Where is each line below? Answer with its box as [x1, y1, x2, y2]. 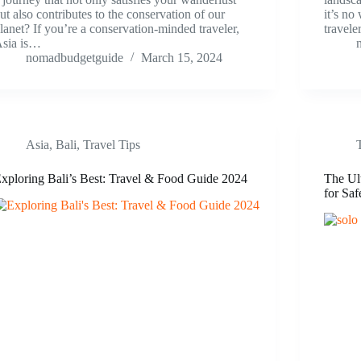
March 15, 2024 [141, 51, 222, 65]
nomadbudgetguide [26, 51, 123, 65]
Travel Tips [83, 138, 140, 152]
